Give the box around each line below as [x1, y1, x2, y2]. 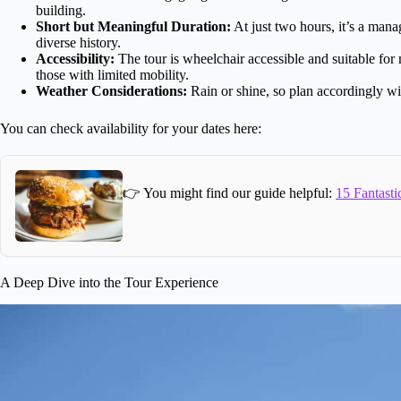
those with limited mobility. [36, 66, 189, 82]
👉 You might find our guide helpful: [123, 185, 336, 201]
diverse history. [36, 34, 121, 50]
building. [36, 2, 86, 18]
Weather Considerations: [36, 82, 187, 98]
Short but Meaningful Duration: [36, 18, 231, 34]
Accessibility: [36, 50, 115, 66]
